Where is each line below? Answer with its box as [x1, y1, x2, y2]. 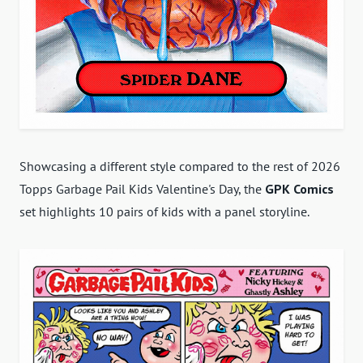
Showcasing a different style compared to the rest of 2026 [19, 157, 340, 174]
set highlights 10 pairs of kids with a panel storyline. [19, 203, 310, 220]
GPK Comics [265, 180, 334, 197]
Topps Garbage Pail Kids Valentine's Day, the [19, 180, 265, 197]
